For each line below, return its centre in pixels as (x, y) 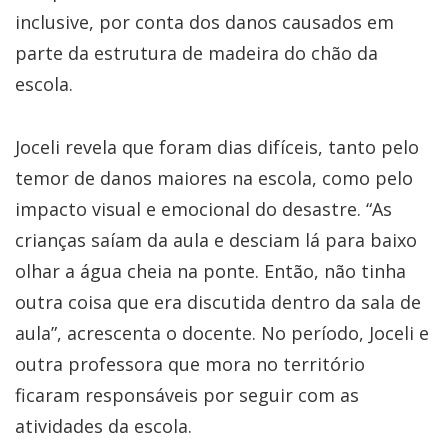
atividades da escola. (103, 425)
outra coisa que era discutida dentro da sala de (218, 301)
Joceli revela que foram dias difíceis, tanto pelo (217, 146)
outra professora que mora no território (190, 363)
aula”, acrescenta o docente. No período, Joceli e (222, 332)
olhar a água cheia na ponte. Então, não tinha (210, 270)
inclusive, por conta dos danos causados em (204, 21)
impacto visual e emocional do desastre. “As (203, 208)
